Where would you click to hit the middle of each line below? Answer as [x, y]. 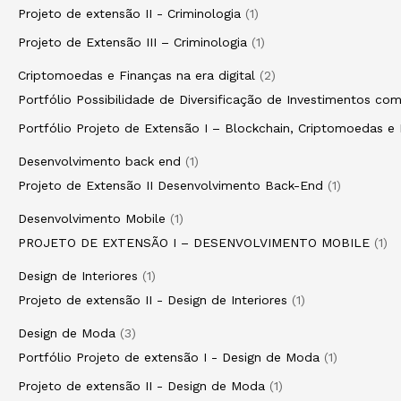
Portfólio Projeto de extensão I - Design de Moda [169, 357]
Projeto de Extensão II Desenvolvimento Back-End [171, 185]
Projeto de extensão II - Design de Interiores [153, 300]
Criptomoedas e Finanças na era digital [137, 75]
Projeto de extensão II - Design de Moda [141, 386]
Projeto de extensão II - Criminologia [129, 13]
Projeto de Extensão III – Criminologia [132, 42]
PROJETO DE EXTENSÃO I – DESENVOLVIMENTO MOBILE [194, 243]
